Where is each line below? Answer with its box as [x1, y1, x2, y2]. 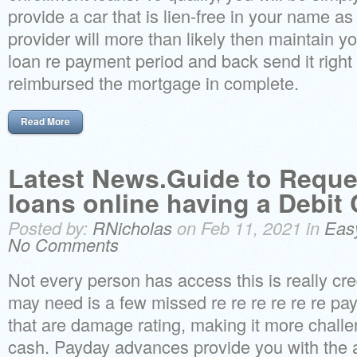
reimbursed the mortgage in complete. [8, 70, 299, 95]
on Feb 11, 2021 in [172, 215, 324, 240]
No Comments [8, 232, 119, 257]
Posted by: [8, 215, 92, 240]
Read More [21, 114, 70, 128]
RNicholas [92, 215, 172, 240]
